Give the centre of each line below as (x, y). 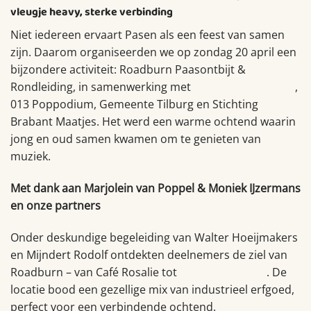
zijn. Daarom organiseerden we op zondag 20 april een (153, 52)
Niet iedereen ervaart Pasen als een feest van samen (148, 35)
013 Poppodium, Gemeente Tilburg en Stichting (134, 104)
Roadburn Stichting (244, 87)
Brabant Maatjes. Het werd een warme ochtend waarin (153, 122)
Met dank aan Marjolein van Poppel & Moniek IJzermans (155, 188)
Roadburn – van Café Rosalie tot (95, 272)
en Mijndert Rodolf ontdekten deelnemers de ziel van (149, 254)
